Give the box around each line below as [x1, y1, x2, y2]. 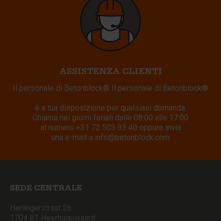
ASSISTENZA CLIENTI [59, 68, 162, 77]
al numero [40, 123, 76, 133]
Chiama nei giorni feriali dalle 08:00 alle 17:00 [33, 113, 188, 123]
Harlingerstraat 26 [10, 203, 72, 213]
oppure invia [139, 123, 181, 133]
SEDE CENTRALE [10, 185, 82, 193]
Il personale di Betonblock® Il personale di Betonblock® [13, 83, 208, 93]
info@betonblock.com [95, 133, 170, 143]
